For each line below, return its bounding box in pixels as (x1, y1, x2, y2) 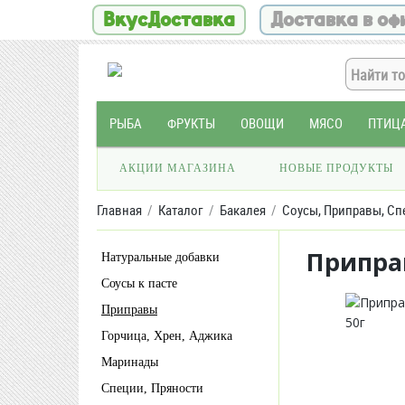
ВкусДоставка (103, 5, 235, 34)
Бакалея (220, 202, 266, 219)
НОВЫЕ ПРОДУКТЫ (279, 162, 393, 174)
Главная (97, 202, 142, 219)
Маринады (112, 355, 158, 369)
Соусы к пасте (109, 277, 177, 290)
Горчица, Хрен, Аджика (108, 329, 232, 343)
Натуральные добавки (110, 250, 220, 264)
